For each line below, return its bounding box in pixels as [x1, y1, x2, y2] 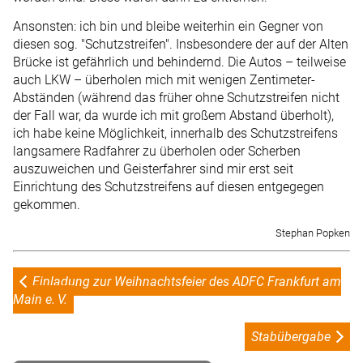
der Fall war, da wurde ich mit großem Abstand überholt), [13, 108, 334, 124]
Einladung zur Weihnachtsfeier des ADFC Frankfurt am [32, 273, 341, 289]
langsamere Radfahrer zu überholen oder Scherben [13, 143, 301, 160]
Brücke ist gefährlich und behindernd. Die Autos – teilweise [13, 54, 346, 70]
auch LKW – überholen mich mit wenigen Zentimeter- [13, 72, 315, 88]
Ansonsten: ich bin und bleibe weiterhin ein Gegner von [13, 19, 323, 35]
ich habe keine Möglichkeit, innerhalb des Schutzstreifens [13, 126, 338, 142]
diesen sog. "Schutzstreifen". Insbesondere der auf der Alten [13, 36, 348, 53]
